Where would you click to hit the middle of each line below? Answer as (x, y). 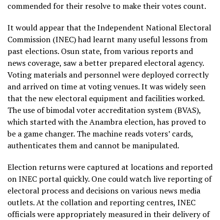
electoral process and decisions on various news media (104, 191)
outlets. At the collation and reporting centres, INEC (101, 202)
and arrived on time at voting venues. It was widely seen (107, 86)
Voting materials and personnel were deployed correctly (108, 75)
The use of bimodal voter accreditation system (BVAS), (104, 110)
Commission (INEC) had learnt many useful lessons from (108, 39)
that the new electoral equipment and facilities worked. (106, 98)
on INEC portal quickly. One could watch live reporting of (110, 179)
